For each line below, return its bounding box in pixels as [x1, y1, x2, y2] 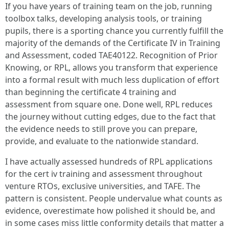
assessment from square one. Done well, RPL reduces [5, 99, 213, 110]
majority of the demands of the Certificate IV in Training [5, 37, 220, 49]
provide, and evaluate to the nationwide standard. [5, 135, 198, 147]
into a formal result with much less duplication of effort [5, 74, 219, 85]
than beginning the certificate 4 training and [5, 86, 176, 98]
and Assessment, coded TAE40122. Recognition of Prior [5, 50, 218, 61]
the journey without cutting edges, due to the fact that [5, 111, 216, 122]
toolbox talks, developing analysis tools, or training [5, 13, 202, 24]
